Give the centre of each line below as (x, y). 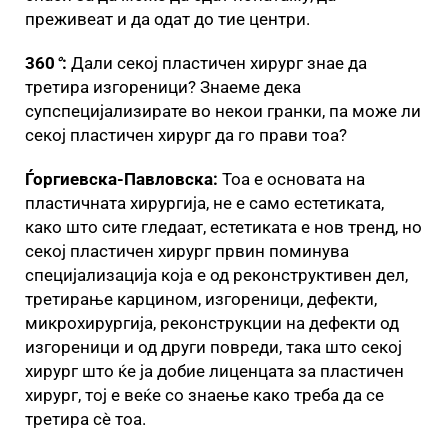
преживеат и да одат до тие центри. (167, 18)
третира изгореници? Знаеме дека (163, 86)
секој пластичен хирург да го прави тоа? (186, 134)
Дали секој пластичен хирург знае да (219, 62)
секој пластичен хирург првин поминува (187, 250)
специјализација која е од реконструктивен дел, (216, 274)
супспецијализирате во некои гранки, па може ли (223, 110)
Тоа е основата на (291, 178)
